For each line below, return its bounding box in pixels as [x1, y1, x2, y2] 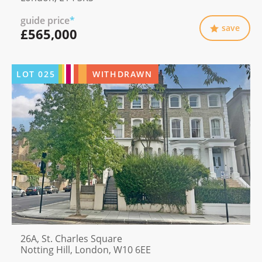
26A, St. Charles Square [20, 232, 122, 245]
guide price [20, 14, 70, 27]
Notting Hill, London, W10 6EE [20, 243, 151, 256]
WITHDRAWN [92, 68, 153, 80]
